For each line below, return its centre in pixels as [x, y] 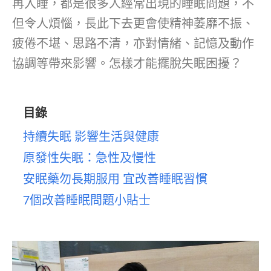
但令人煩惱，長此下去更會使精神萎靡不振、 [133, 23]
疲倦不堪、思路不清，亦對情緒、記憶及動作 [133, 43]
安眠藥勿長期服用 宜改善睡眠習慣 [115, 179]
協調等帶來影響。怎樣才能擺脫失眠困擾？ [127, 63]
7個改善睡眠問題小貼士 [87, 200]
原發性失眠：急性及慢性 [90, 158]
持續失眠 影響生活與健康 [91, 136]
